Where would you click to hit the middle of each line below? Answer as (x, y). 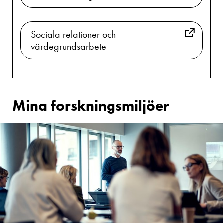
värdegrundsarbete (68, 46)
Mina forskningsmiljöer (91, 105)
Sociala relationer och (73, 34)
